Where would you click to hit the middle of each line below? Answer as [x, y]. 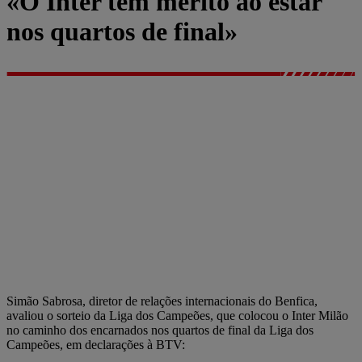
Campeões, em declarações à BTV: [96, 344]
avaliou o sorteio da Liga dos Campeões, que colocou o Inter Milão [177, 315]
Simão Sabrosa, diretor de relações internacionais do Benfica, [162, 301]
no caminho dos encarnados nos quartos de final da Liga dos [160, 330]
